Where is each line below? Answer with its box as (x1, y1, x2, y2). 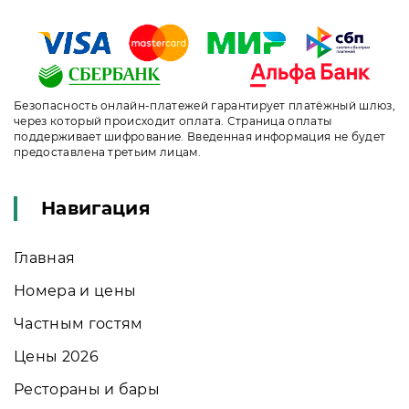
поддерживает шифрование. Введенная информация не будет (14, 129, 386, 143)
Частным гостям (14, 314, 143, 332)
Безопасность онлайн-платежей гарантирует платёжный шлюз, (14, 98, 395, 112)
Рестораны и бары (14, 380, 161, 398)
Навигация (41, 196, 151, 219)
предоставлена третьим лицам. (14, 144, 201, 159)
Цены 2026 (14, 347, 99, 365)
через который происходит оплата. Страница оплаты (14, 113, 332, 128)
